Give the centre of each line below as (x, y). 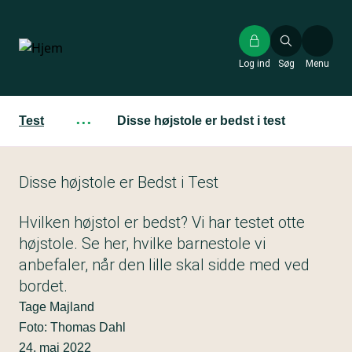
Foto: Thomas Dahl (72, 327)
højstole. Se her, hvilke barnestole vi (142, 244)
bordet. (43, 286)
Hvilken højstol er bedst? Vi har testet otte (162, 222)
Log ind (255, 64)
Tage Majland (57, 307)
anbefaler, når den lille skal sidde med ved (164, 265)
